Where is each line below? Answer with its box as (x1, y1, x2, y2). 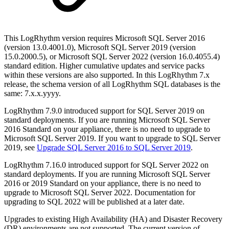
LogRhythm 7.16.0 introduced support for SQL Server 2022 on (4, 160, 209, 169)
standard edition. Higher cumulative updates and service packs (4, 61, 204, 70)
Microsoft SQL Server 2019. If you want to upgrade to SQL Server (4, 133, 220, 143)
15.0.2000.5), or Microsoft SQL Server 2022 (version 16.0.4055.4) (4, 52, 220, 61)
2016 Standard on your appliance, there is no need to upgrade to (4, 124, 210, 133)
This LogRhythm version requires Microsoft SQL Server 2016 (4, 33, 205, 42)
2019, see (4, 143, 37, 152)
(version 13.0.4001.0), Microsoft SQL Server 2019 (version (4, 42, 196, 52)
